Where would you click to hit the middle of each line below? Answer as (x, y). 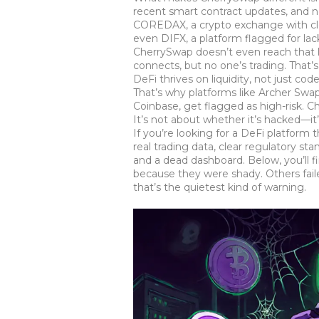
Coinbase (156, 106)
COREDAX (159, 25)
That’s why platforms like (196, 93)
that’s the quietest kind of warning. (220, 187)
